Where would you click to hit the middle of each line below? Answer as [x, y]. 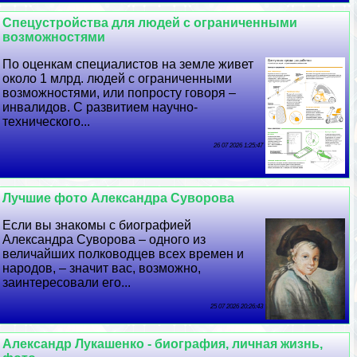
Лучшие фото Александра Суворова [119, 198]
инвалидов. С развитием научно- [100, 108]
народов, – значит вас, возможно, [102, 268]
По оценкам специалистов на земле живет [128, 65]
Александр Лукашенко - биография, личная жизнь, [163, 344]
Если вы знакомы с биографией [97, 225]
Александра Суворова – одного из [104, 239]
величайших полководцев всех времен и [124, 253]
